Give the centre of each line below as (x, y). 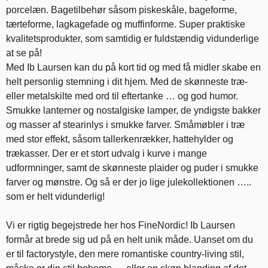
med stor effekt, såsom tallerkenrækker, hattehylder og (120, 139)
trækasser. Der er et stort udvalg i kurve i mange (106, 153)
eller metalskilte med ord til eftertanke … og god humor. (122, 96)
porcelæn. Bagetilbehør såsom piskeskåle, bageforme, (121, 10)
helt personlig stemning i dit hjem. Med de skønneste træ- (127, 82)
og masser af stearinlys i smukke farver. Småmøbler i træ (125, 125)
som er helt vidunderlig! (55, 197)
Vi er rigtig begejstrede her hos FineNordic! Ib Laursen (121, 225)
